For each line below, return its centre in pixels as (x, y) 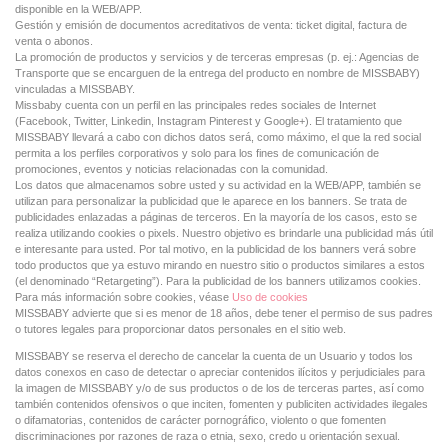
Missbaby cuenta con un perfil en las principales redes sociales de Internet (195, 105)
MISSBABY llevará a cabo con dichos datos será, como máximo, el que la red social (218, 137)
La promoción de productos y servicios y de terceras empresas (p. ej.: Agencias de (217, 57)
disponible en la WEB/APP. (78, 9)
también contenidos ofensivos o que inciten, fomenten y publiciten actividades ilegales (221, 404)
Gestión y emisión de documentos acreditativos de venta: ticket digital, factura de (211, 25)
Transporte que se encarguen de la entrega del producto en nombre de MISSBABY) (217, 73)
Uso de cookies (270, 297)
